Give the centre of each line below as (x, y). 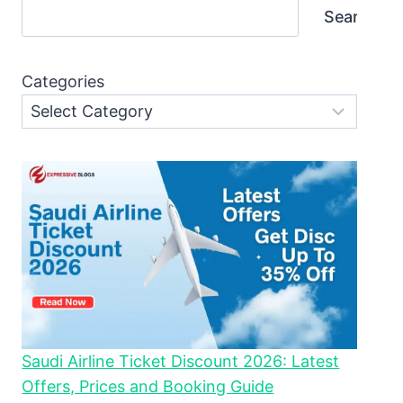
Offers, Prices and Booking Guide (148, 387)
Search (350, 17)
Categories (63, 82)
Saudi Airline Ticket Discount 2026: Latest (181, 362)
